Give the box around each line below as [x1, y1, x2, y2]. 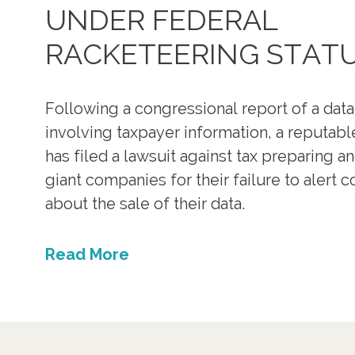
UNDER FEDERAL [45, 3, 278, 37]
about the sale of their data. [45, 194, 245, 214]
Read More [45, 245, 129, 265]
